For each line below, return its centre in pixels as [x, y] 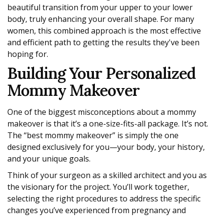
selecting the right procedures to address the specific [104, 199]
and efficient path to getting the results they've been [103, 43]
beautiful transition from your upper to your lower [100, 8]
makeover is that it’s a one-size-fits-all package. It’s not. [108, 124]
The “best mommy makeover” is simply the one [93, 136]
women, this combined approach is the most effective [104, 31]
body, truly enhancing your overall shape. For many [101, 19]
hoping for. [28, 54]
